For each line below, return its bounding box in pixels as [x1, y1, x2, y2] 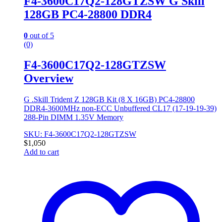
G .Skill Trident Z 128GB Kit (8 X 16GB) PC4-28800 [24, 95, 195, 104]
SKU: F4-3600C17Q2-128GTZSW [24, 130, 136, 139]
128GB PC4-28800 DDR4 [24, 7, 152, 21]
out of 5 [28, 31, 54, 40]
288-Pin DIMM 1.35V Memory [24, 113, 123, 122]
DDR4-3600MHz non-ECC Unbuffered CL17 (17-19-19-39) [24, 104, 217, 113]
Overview [24, 72, 73, 85]
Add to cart [24, 148, 59, 157]
